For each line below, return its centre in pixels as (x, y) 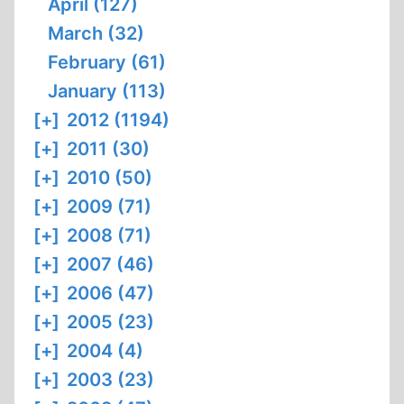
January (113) (107, 91)
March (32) (96, 33)
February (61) (107, 62)
